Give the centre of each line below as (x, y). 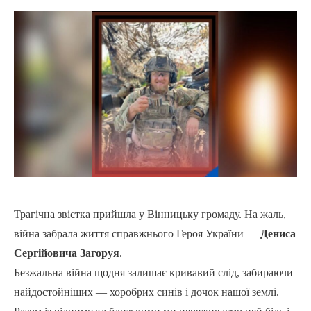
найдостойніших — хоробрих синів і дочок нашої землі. (146, 292)
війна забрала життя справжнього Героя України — (137, 234)
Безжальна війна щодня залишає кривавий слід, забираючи (153, 273)
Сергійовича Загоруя (67, 253)
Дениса (278, 234)
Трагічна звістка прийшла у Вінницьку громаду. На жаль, (150, 215)
